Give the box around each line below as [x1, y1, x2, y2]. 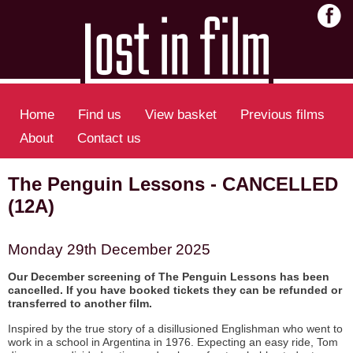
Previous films [240, 106, 325, 122]
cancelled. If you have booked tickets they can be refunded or [8, 284, 342, 296]
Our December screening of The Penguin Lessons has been [8, 270, 329, 283]
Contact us [77, 130, 141, 146]
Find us [78, 106, 121, 122]
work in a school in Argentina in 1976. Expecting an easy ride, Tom [8, 336, 338, 348]
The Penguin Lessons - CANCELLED [8, 173, 338, 195]
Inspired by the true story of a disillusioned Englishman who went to [8, 322, 343, 335]
